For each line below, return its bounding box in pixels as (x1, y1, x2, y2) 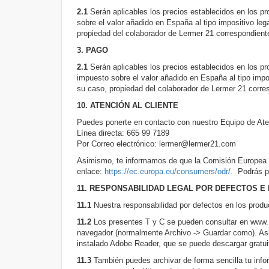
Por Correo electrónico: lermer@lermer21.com (77, 139, 236, 148)
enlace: (77, 167, 104, 176)
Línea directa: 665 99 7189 (77, 128, 169, 138)
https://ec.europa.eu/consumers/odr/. (104, 167, 238, 176)
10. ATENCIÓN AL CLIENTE (77, 101, 178, 110)
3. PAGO (77, 46, 108, 55)
